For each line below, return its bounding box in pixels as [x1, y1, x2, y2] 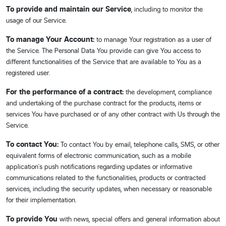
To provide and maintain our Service [6, 5, 131, 14]
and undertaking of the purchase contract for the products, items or [6, 99, 201, 107]
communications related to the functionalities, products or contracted [6, 174, 206, 182]
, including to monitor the [131, 5, 203, 13]
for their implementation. [6, 196, 76, 204]
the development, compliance [124, 88, 212, 96]
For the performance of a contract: [6, 87, 124, 96]
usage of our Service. [6, 16, 67, 24]
